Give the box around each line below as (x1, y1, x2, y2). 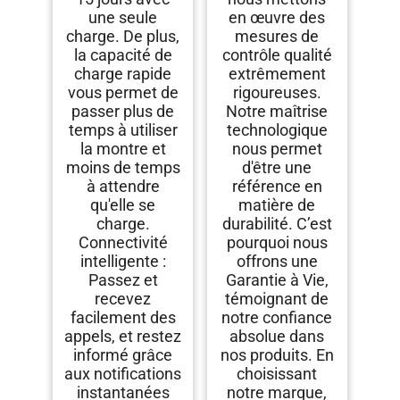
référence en (231, 177, 322, 196)
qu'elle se (90, 196, 156, 215)
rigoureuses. (232, 83, 321, 103)
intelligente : (79, 252, 166, 271)
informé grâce (73, 346, 173, 365)
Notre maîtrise (226, 102, 329, 121)
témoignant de (225, 289, 329, 309)
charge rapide (74, 64, 172, 84)
